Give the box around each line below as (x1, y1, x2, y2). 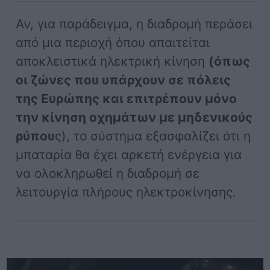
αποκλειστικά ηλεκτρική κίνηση (16, 53, 209, 69)
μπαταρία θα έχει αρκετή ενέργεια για (16, 146, 242, 162)
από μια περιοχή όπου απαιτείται (16, 34, 210, 50)
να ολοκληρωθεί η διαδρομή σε (16, 165, 200, 181)
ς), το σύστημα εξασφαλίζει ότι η (55, 128, 251, 143)
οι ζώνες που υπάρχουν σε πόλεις (16, 72, 231, 87)
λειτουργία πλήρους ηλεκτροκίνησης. (16, 184, 237, 199)
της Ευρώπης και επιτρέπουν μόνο (16, 90, 237, 106)
